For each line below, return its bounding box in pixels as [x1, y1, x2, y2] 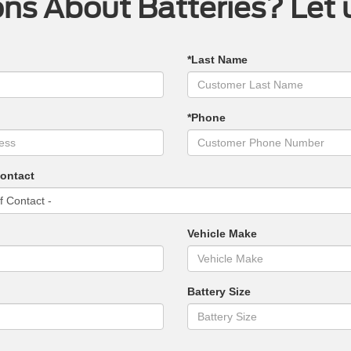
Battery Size [186, 285, 251, 299]
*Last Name [186, 53, 248, 67]
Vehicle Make [186, 227, 257, 241]
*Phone [186, 111, 226, 125]
